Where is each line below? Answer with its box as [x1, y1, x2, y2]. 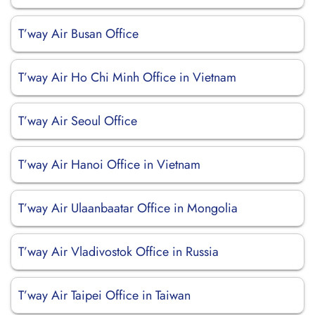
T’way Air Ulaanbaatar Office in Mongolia [18, 199, 238, 217]
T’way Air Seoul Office [18, 112, 137, 130]
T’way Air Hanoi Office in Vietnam [18, 155, 200, 174]
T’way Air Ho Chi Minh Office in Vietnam [18, 68, 236, 86]
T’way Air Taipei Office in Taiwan [18, 286, 191, 304]
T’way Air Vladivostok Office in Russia [18, 243, 219, 261]
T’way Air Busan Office [18, 25, 139, 43]
